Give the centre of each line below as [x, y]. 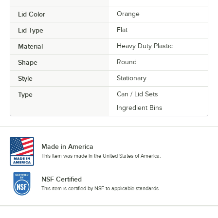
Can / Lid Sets [137, 94]
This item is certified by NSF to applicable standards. [101, 188]
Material [30, 46]
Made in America [67, 146]
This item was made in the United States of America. [101, 155]
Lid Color [32, 14]
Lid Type [31, 30]
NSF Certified [62, 179]
